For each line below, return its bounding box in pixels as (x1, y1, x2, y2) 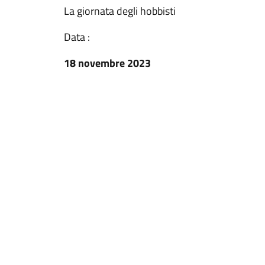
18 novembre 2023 (64, 55, 151, 71)
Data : (64, 29, 90, 45)
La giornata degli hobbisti (64, 3, 176, 19)
